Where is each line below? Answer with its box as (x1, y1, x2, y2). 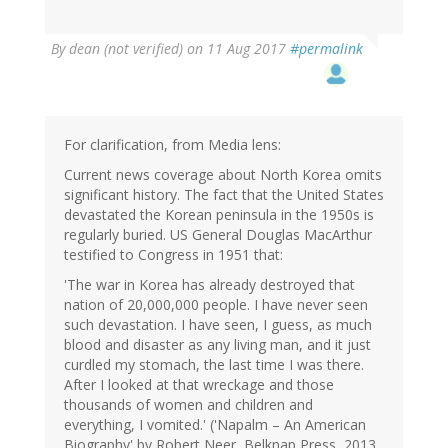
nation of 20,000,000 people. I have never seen (64, 295, 368, 315)
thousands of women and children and (64, 395, 313, 415)
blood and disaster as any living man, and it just (64, 335, 371, 355)
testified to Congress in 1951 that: (64, 245, 283, 265)
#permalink (290, 39, 363, 59)
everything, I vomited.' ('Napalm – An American (64, 415, 366, 435)
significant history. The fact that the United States (64, 185, 384, 205)
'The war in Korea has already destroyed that (64, 275, 355, 295)
